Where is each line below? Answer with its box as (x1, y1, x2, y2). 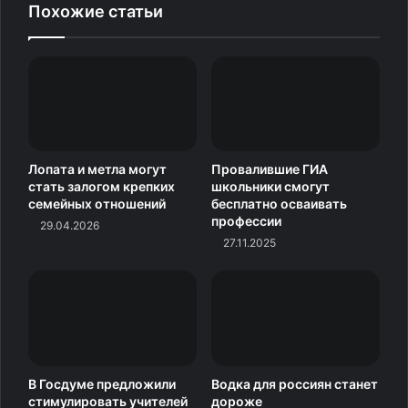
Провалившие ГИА (211, 161, 328, 178)
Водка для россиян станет (211, 375, 378, 392)
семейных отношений (28, 196, 166, 212)
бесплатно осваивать (211, 196, 347, 212)
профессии (211, 213, 281, 229)
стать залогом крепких (28, 178, 175, 195)
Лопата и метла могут (28, 161, 167, 178)
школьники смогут (211, 178, 330, 195)
